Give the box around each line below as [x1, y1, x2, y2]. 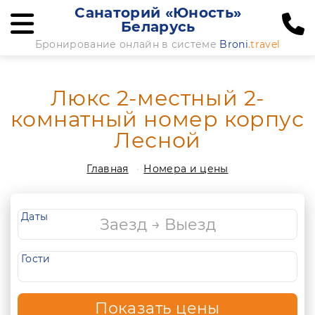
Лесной [114, 127, 201, 153]
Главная [86, 162, 129, 175]
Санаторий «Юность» [75, 4, 242, 21]
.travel [247, 38, 281, 51]
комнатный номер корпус [11, 106, 304, 132]
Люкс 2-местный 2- [50, 85, 265, 111]
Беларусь [121, 18, 195, 35]
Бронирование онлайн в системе [34, 38, 220, 51]
